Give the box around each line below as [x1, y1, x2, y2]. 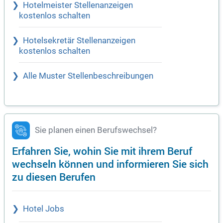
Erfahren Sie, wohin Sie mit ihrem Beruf [12, 143, 192, 158]
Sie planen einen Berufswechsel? [35, 125, 157, 135]
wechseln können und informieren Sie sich [12, 156, 209, 171]
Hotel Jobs [23, 204, 64, 214]
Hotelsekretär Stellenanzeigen [23, 35, 135, 45]
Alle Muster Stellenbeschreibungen [23, 71, 153, 81]
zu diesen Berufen [12, 169, 96, 184]
